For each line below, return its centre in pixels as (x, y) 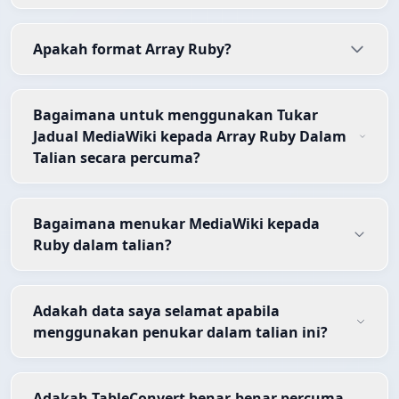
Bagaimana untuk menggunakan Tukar (175, 115)
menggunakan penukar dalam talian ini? (180, 333)
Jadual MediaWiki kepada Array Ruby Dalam (190, 137)
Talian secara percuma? (117, 158)
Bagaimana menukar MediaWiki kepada (176, 224)
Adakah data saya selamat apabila (156, 311)
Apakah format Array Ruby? (132, 49)
